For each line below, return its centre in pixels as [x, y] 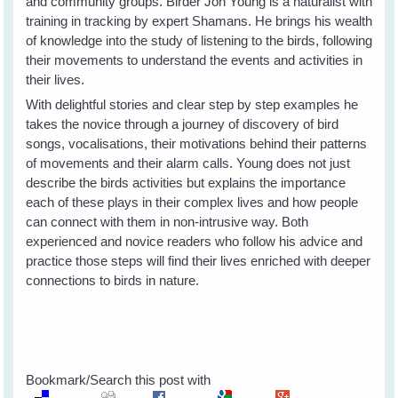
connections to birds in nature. [116, 280]
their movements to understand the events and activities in [195, 60]
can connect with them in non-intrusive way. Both [167, 221]
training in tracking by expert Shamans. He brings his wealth [199, 20]
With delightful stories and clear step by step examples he [192, 104]
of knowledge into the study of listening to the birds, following [199, 40]
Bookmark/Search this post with [119, 379]
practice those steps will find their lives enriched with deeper [199, 260]
